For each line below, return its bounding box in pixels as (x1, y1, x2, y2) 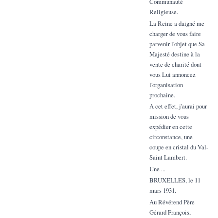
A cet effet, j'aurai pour (149, 102, 207, 111)
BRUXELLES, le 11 (149, 176, 200, 185)
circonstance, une (149, 132, 193, 142)
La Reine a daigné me (149, 18, 204, 28)
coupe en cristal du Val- (149, 143, 208, 152)
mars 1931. (149, 186, 176, 195)
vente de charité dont (149, 59, 201, 69)
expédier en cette (149, 122, 192, 131)
